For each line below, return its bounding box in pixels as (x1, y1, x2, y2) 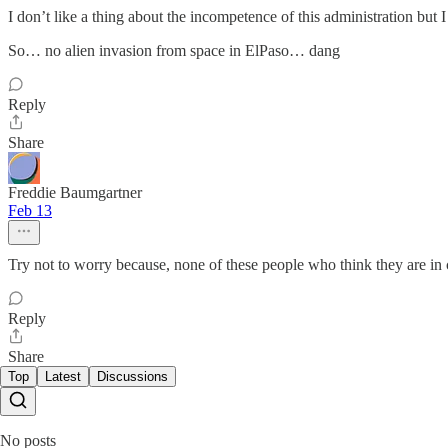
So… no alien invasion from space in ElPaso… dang (8, 41, 340, 59)
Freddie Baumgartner (8, 183, 142, 201)
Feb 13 (8, 201, 52, 219)
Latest (45, 368, 81, 384)
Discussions (97, 368, 168, 384)
